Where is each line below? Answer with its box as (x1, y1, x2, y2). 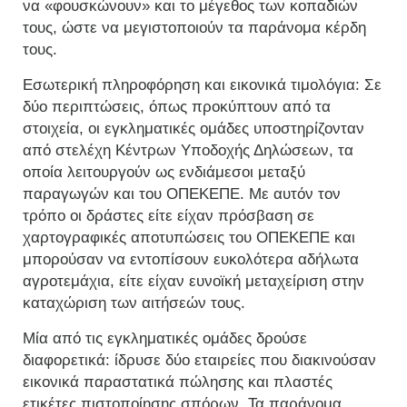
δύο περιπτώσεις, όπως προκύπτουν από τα (23, 98, 331, 116)
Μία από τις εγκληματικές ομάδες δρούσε (23, 330, 307, 348)
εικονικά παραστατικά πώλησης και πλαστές (23, 373, 333, 392)
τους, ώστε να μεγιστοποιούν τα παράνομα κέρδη (23, 19, 366, 37)
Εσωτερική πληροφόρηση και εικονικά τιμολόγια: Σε (23, 76, 382, 94)
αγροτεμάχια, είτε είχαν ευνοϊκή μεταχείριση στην (23, 273, 364, 291)
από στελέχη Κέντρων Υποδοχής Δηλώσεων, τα (23, 142, 353, 160)
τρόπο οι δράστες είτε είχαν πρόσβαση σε (23, 207, 314, 225)
